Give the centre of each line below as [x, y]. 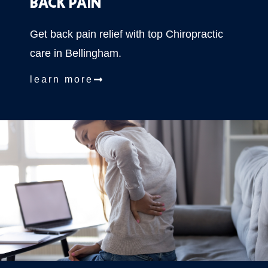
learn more [62, 79]
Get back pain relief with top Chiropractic [127, 34]
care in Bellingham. [76, 53]
